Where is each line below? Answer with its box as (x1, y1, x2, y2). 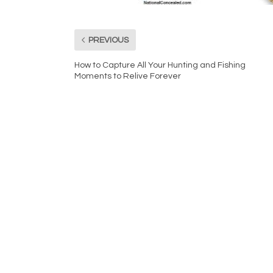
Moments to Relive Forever (74, 72, 181, 81)
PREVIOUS (88, 35, 129, 44)
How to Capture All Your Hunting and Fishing (74, 61, 246, 70)
